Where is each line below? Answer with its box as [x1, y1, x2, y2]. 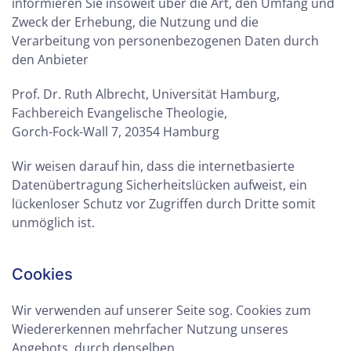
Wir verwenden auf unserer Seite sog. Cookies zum [12, 302, 311, 319]
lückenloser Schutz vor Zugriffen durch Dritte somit [12, 195, 316, 212]
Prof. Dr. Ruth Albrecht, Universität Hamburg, [12, 85, 280, 103]
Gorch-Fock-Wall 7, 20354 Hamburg [12, 123, 219, 140]
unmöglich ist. [12, 214, 95, 231]
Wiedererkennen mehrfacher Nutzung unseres [12, 320, 288, 338]
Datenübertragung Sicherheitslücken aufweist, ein [12, 176, 307, 194]
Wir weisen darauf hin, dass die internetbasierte [12, 157, 295, 175]
